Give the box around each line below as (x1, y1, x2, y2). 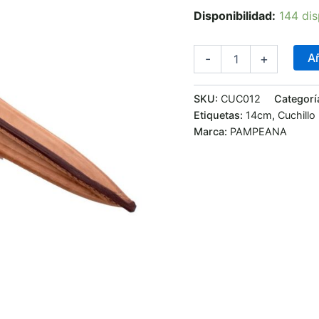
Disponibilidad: (194, 8, 276, 23)
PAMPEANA (230, 125, 287, 137)
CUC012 (221, 92, 261, 105)
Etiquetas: (194, 108, 246, 121)
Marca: (194, 125, 230, 137)
